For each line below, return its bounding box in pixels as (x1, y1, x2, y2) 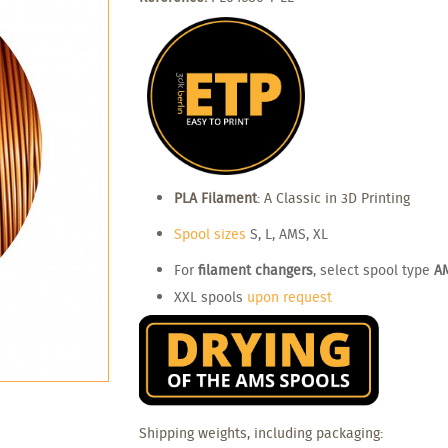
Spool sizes (174, 223, 246, 244)
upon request (247, 286, 332, 307)
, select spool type (313, 259, 434, 280)
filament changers (198, 259, 313, 280)
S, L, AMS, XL (246, 223, 328, 244)
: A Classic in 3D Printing (257, 187, 410, 208)
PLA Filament (174, 187, 257, 208)
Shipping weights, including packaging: (139, 422, 383, 443)
